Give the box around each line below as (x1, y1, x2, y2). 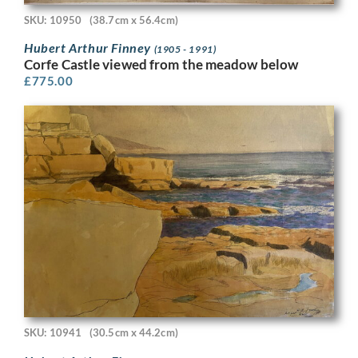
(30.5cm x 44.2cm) (89, 326, 178, 340)
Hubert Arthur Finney (24, 40, 154, 56)
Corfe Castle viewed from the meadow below (24, 56, 299, 74)
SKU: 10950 (24, 13, 82, 26)
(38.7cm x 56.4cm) (89, 13, 178, 26)
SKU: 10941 (24, 326, 82, 340)
